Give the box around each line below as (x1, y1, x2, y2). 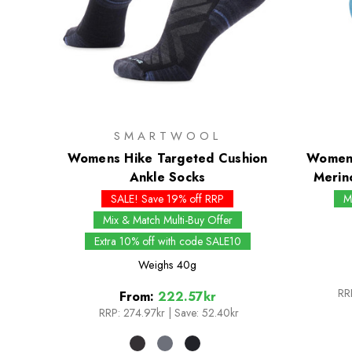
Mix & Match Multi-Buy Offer (102, 212, 233, 229)
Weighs (138, 257, 174, 273)
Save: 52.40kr (174, 305, 239, 321)
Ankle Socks (129, 168, 206, 187)
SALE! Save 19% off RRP (111, 191, 224, 207)
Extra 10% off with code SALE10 (93, 233, 241, 250)
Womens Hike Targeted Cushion (67, 149, 268, 168)
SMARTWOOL (113, 127, 222, 145)
